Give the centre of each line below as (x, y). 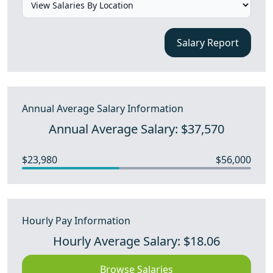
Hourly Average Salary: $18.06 (136, 241)
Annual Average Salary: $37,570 (136, 129)
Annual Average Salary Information (103, 108)
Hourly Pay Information (76, 221)
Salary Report (207, 43)
